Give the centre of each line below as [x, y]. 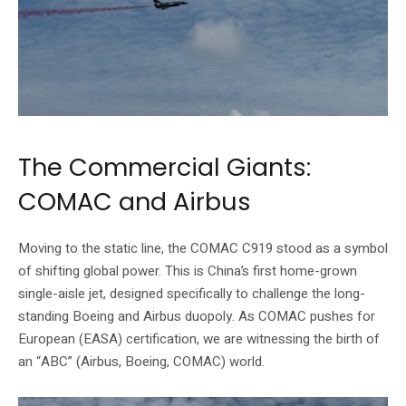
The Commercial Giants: [164, 167]
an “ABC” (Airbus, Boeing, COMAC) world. [141, 361]
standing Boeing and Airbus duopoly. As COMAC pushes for [197, 316]
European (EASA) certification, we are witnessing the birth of [199, 338]
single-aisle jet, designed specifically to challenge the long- [192, 293]
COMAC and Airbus [135, 201]
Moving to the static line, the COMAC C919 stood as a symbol [203, 248]
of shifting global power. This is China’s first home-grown [188, 271]
